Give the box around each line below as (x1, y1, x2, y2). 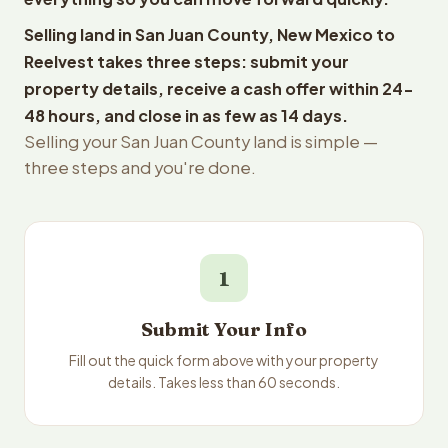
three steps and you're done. (24, 157, 256, 178)
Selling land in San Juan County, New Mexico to (24, 24, 395, 45)
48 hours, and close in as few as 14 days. (24, 105, 348, 126)
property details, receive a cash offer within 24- (24, 78, 414, 99)
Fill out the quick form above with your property (69, 351, 379, 369)
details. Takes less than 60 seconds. (108, 373, 340, 391)
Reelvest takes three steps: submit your (24, 51, 349, 72)
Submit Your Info (141, 318, 307, 341)
